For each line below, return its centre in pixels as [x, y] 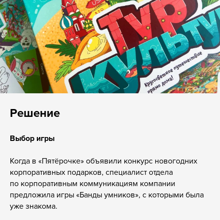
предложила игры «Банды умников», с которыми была [107, 194]
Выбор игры [32, 138]
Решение [35, 112]
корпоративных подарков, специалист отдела [91, 172]
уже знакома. [34, 206]
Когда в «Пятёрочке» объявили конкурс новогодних [104, 160]
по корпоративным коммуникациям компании [93, 183]
